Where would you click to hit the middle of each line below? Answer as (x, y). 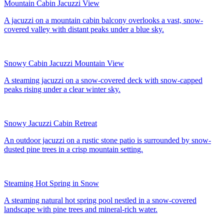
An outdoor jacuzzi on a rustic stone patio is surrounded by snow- (107, 140)
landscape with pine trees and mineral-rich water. (81, 209)
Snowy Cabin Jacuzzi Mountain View (64, 63)
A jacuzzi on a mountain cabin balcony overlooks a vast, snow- (103, 20)
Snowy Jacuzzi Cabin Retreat (50, 123)
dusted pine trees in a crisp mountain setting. (73, 149)
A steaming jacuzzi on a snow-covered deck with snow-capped (103, 80)
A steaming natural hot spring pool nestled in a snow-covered (100, 200)
